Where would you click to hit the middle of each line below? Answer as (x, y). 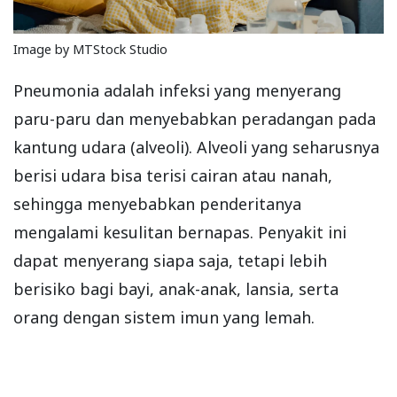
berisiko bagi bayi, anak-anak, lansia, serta (176, 288)
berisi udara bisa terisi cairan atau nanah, (173, 175)
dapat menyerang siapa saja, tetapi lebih (170, 260)
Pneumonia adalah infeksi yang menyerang (177, 90)
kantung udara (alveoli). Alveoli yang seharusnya (196, 147)
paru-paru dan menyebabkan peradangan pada (195, 118)
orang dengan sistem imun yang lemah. (164, 317)
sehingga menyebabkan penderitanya (157, 203)
